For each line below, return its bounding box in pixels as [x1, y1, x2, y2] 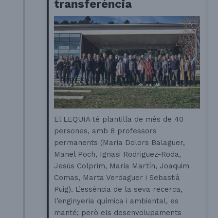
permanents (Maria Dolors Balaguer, [54, 138, 185, 147]
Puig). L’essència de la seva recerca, [54, 184, 183, 194]
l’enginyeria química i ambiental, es [54, 196, 179, 205]
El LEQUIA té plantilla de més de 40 [54, 114, 184, 124]
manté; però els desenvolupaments [54, 208, 182, 217]
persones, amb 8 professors [54, 126, 157, 135]
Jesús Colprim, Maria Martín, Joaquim [54, 161, 190, 170]
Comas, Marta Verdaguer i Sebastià [54, 173, 181, 182]
